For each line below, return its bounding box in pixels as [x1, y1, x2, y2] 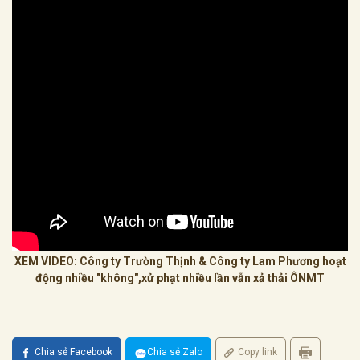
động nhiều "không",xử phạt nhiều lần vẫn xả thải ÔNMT [35, 272, 325, 285]
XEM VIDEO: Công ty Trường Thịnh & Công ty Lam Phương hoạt [14, 255, 346, 268]
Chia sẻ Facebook [35, 346, 112, 358]
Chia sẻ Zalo [147, 346, 202, 358]
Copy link [238, 346, 277, 358]
